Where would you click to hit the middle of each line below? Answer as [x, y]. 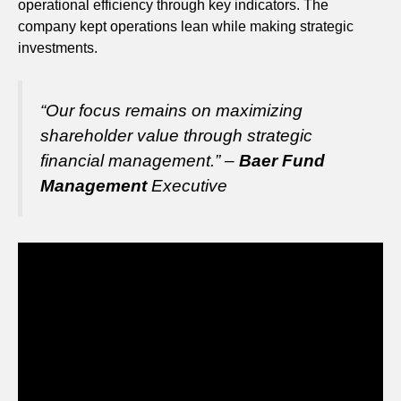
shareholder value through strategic [176, 136]
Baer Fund [282, 161]
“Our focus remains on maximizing [171, 111]
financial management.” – [140, 161]
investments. [58, 48]
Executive [187, 186]
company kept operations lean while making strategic [186, 27]
